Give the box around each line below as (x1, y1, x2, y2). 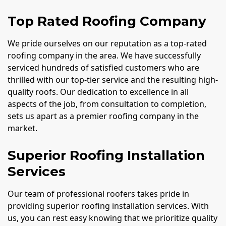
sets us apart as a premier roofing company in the (8, 110, 199, 122)
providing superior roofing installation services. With (8, 200, 209, 211)
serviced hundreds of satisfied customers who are (8, 62, 199, 73)
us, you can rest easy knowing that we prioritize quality (8, 212, 217, 223)
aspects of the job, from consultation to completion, (8, 98, 206, 109)
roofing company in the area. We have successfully (8, 49, 201, 61)
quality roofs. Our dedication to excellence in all (8, 86, 189, 97)
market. (8, 122, 37, 134)
